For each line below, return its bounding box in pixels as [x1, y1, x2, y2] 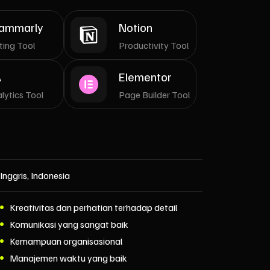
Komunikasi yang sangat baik [10, 218, 128, 230]
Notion [119, 19, 152, 35]
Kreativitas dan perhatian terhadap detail [10, 201, 177, 213]
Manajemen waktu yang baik [10, 252, 127, 264]
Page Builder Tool [119, 88, 190, 101]
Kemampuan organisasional [10, 235, 122, 247]
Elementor [119, 68, 172, 84]
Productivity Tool [119, 39, 189, 51]
